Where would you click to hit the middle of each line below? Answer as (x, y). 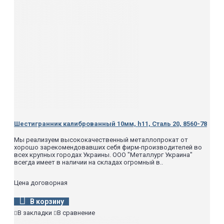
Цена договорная (41, 182)
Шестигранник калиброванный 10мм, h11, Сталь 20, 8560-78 (110, 123)
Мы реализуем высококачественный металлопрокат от (101, 139)
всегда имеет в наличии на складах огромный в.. (88, 162)
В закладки (35, 212)
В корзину (47, 201)
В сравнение (76, 212)
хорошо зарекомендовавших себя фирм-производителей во (108, 147)
